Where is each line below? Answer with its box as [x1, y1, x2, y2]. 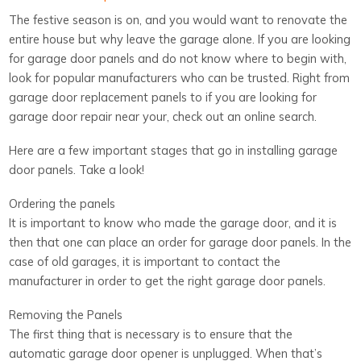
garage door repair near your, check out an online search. [9, 108, 317, 124]
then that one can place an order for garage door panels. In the [9, 234, 352, 250]
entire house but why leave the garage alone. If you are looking [9, 31, 351, 47]
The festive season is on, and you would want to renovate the [9, 11, 348, 27]
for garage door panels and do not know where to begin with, [9, 50, 347, 66]
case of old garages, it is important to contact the [9, 253, 281, 269]
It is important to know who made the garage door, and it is [9, 214, 338, 230]
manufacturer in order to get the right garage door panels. [9, 272, 326, 288]
